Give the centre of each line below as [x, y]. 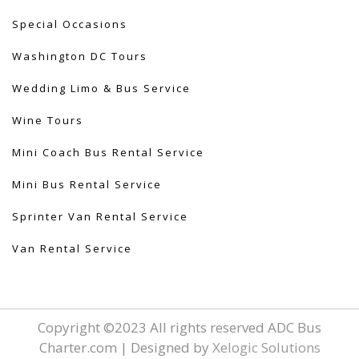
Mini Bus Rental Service [87, 185]
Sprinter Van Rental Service [100, 217]
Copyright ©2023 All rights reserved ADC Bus [179, 328]
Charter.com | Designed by [125, 348]
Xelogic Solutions [266, 348]
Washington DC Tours [80, 56]
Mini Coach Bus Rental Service [108, 153]
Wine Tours [48, 121]
